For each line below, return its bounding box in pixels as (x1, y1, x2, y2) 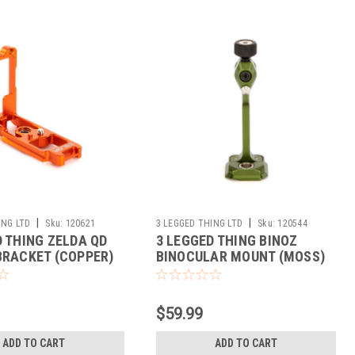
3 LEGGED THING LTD (155, 217, 243, 229)
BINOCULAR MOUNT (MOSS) (155, 247, 326, 265)
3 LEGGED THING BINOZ (155, 231, 298, 249)
